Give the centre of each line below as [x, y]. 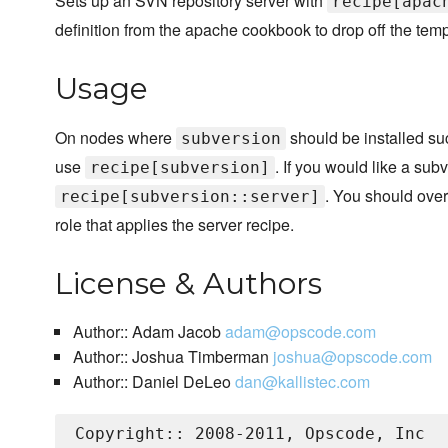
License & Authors [188, 284]
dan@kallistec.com [302, 382]
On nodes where [115, 138]
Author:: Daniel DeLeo [153, 382]
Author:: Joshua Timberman [172, 357]
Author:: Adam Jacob [148, 332]
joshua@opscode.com [352, 357]
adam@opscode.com [300, 332]
